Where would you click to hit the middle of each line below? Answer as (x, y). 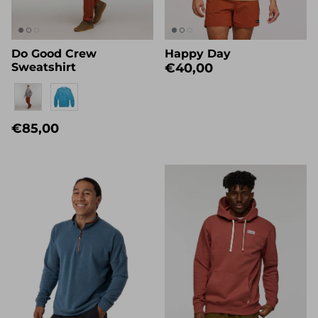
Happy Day (198, 65)
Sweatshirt (44, 79)
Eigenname (39, 98)
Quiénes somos (57, 52)
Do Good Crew (54, 65)
